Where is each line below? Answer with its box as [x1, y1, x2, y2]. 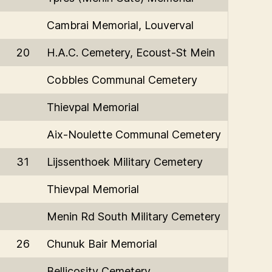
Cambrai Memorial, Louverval [47, 18, 194, 32]
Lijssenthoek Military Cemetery [47, 155, 203, 168]
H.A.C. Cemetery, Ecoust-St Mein [47, 46, 215, 59]
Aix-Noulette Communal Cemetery [47, 127, 221, 141]
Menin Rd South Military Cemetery [47, 209, 220, 223]
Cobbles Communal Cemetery [47, 73, 197, 86]
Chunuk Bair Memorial [47, 237, 157, 250]
